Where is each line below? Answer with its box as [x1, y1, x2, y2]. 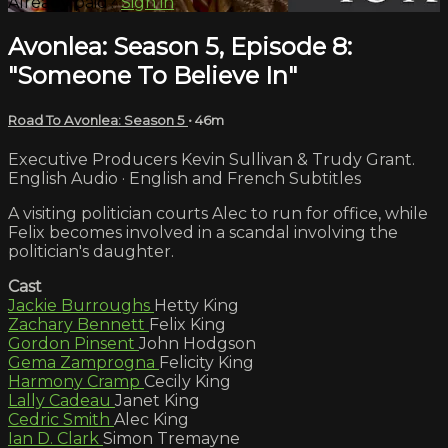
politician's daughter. [8, 241, 174, 261]
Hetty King [154, 295, 239, 315]
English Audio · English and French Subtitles [8, 168, 361, 188]
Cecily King [144, 371, 231, 391]
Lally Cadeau [8, 390, 115, 410]
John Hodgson [139, 333, 256, 353]
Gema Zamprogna [8, 352, 159, 372]
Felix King [149, 314, 226, 334]
